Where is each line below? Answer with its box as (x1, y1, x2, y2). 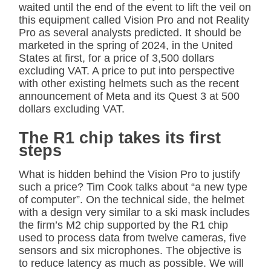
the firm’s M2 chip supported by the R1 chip (19, 219, 228, 232)
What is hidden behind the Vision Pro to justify (19, 168, 240, 181)
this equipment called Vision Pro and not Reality (19, 14, 249, 27)
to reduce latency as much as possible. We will (19, 257, 244, 270)
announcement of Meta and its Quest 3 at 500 (19, 90, 240, 103)
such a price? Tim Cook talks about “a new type (19, 181, 247, 194)
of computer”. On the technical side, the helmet (19, 194, 244, 206)
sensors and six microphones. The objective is (19, 244, 241, 257)
